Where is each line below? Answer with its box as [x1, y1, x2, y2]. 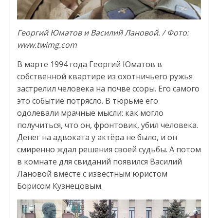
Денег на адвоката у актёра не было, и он [17, 132, 177, 143]
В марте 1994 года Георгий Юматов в [17, 59, 162, 70]
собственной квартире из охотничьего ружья [17, 71, 193, 82]
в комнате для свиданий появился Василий [17, 156, 182, 167]
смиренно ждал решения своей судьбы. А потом [17, 144, 201, 155]
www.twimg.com [17, 39, 77, 51]
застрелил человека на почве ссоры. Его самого [17, 83, 200, 94]
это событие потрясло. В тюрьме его [17, 95, 158, 107]
